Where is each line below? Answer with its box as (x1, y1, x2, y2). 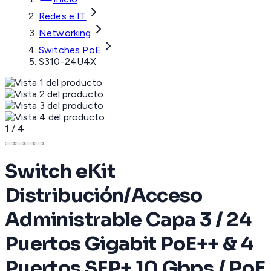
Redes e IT (39, 10, 87, 22)
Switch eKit (5, 158, 115, 183)
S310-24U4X (39, 56, 97, 68)
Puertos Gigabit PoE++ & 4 (5, 231, 253, 256)
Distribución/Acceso (5, 183, 203, 207)
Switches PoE (39, 44, 101, 56)
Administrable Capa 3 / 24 (5, 207, 251, 232)
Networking (39, 27, 91, 39)
